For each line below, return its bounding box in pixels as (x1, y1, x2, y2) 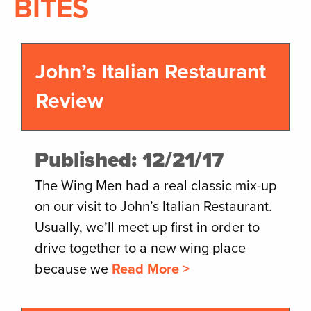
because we (35, 261, 112, 278)
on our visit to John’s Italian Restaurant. (35, 199, 272, 215)
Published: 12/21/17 (35, 147, 224, 173)
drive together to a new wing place (35, 240, 246, 257)
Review (35, 88, 103, 114)
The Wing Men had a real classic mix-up (35, 178, 276, 194)
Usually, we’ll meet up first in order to (35, 219, 260, 236)
